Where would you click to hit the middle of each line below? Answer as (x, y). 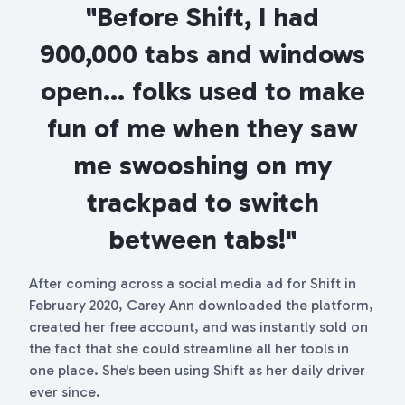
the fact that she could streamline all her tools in (189, 348)
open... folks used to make (202, 91)
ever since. (65, 392)
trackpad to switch (202, 202)
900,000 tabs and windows (202, 54)
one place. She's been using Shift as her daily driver (197, 370)
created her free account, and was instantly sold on (198, 327)
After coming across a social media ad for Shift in (193, 283)
